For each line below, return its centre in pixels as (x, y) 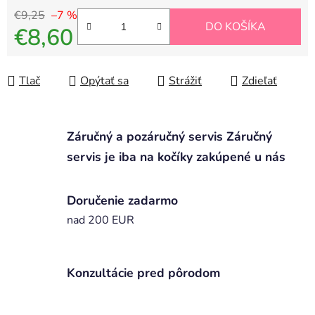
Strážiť (185, 81)
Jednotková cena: (56, 60)
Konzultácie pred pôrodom (143, 273)
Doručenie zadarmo (122, 200)
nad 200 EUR (101, 220)
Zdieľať (259, 81)
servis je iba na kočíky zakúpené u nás (176, 156)
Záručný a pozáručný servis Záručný (169, 136)
